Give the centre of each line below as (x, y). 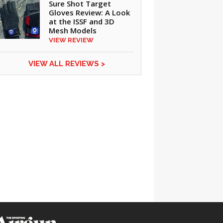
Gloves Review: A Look (89, 12)
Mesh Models (72, 30)
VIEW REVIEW (71, 40)
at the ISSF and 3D (81, 21)
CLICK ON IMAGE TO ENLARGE (104, 162)
